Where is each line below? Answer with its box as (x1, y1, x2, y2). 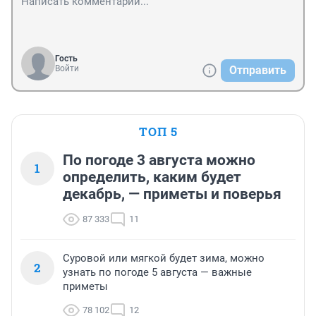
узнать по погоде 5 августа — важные (63, 266, 252, 279)
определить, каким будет (63, 169, 241, 186)
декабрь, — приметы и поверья (63, 186, 281, 203)
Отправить (229, 63, 286, 78)
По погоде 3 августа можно (63, 152, 255, 169)
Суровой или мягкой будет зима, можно (63, 252, 265, 265)
